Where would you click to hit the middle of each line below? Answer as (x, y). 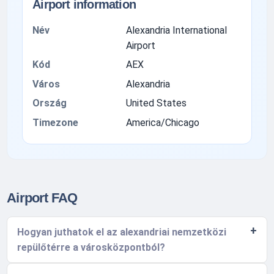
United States (156, 103)
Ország (50, 103)
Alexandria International (176, 31)
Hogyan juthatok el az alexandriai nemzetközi (122, 232)
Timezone (56, 122)
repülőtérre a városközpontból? (91, 247)
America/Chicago (162, 122)
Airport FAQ (42, 198)
